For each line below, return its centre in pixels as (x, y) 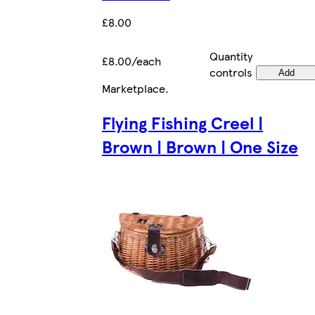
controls (231, 72)
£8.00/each (131, 60)
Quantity (231, 56)
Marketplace (134, 88)
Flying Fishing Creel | (182, 122)
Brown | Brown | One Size (200, 146)
